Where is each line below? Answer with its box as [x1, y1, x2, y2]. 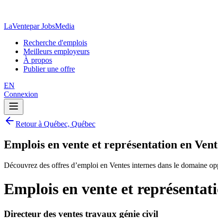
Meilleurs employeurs [23, 47, 90, 55]
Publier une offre [23, 65, 75, 73]
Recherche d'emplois [23, 38, 87, 47]
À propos [23, 56, 52, 64]
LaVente [4, 22, 30, 30]
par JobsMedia [30, 22, 74, 30]
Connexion [4, 90, 38, 98]
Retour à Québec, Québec [16, 120, 95, 128]
